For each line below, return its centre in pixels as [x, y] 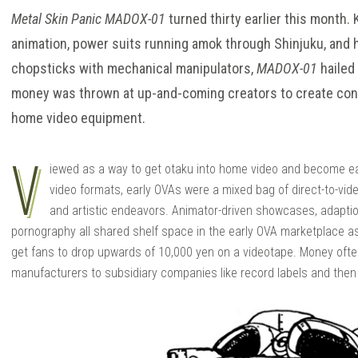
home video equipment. [78, 118]
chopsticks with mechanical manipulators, [134, 69]
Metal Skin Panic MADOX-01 [88, 19]
